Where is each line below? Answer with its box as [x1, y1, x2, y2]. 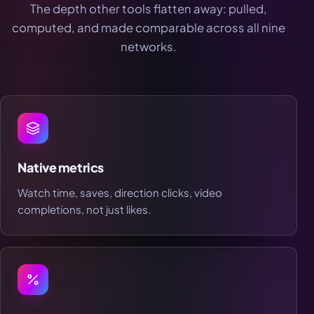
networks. [121, 39, 177, 55]
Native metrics [18, 159, 104, 176]
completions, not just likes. [18, 203, 151, 217]
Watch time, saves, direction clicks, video [18, 186, 222, 200]
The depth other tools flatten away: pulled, [30, 1, 267, 17]
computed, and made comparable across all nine [12, 20, 285, 36]
